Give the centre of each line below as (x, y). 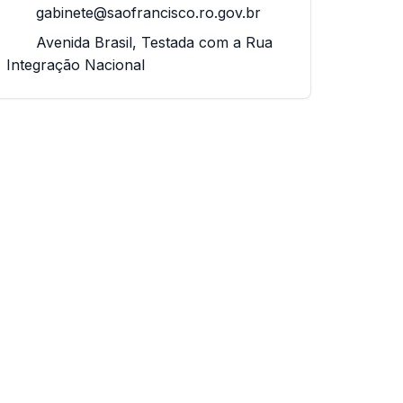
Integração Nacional (76, 64)
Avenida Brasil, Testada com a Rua (152, 42)
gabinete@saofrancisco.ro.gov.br (148, 12)
